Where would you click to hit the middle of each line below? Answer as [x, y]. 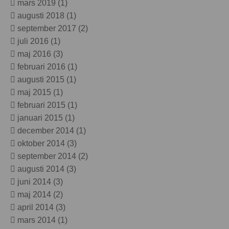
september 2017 [47, 29]
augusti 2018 [41, 16]
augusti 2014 [41, 169]
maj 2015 [35, 93]
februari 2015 [42, 105]
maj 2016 [35, 54]
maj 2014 [35, 195]
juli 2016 [33, 41]
